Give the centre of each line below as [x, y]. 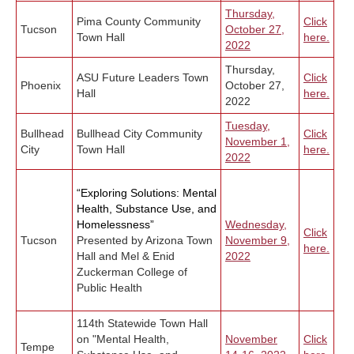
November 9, [258, 241]
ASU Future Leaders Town [143, 78]
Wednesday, [256, 225]
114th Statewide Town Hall [142, 324]
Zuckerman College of [132, 272]
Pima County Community [139, 22]
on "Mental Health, [123, 339]
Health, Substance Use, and [147, 209]
